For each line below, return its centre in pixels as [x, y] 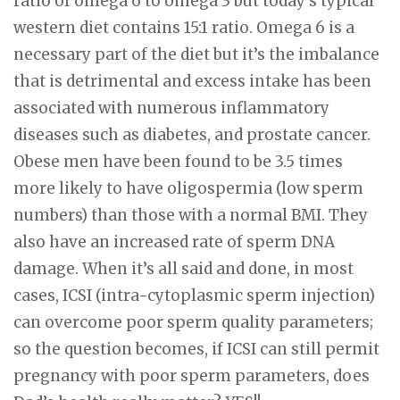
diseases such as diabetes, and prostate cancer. [192, 134]
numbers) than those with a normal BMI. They [191, 215]
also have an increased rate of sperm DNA [174, 242]
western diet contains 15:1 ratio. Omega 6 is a [184, 27]
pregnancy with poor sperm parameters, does [192, 375]
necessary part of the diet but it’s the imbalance [196, 54]
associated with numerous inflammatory [171, 108]
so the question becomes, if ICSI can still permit [196, 349]
